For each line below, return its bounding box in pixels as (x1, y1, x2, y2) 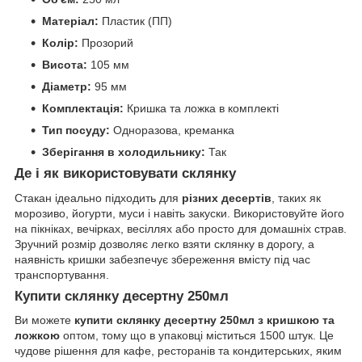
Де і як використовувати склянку (15, 165, 236, 181)
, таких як (271, 191, 321, 204)
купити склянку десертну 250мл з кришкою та (74, 314, 335, 327)
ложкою (15, 329, 60, 343)
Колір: (42, 36, 78, 49)
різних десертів (182, 191, 271, 204)
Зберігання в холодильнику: (42, 145, 205, 158)
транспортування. (15, 267, 109, 281)
